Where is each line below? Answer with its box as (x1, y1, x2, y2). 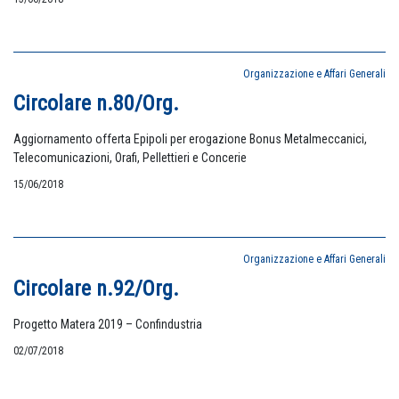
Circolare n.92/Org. (13, 276, 179, 301)
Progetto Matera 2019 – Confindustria (13, 317, 202, 331)
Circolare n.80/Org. (13, 91, 179, 116)
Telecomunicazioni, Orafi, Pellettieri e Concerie (13, 151, 247, 165)
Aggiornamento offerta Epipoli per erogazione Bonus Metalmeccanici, (13, 132, 367, 146)
